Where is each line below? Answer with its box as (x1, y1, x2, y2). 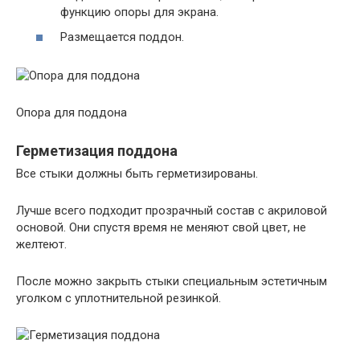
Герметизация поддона (16, 142, 178, 159)
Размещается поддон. (60, 30, 184, 44)
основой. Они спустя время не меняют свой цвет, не (16, 220, 306, 235)
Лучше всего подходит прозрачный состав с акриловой (16, 203, 327, 218)
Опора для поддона (16, 105, 127, 120)
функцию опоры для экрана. (60, 4, 219, 19)
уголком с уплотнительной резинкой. (16, 291, 221, 305)
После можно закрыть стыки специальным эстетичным (16, 274, 327, 288)
